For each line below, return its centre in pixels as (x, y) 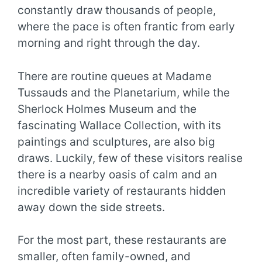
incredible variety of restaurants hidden (122, 191)
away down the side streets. (91, 207)
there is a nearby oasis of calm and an (117, 174)
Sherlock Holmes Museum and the (107, 109)
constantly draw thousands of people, (117, 11)
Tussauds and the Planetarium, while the (124, 92)
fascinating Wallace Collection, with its (119, 125)
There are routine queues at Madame (115, 76)
